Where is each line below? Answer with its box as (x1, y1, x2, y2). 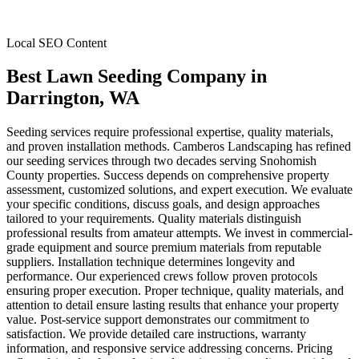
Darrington (6, 87, 99, 109)
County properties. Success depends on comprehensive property (6, 168, 329, 183)
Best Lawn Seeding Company (6, 66, 246, 87)
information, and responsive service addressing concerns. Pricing (6, 341, 333, 356)
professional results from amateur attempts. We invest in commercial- (6, 226, 353, 240)
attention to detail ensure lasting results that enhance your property (6, 298, 339, 313)
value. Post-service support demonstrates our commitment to (6, 313, 309, 327)
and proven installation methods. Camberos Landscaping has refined (6, 139, 351, 154)
